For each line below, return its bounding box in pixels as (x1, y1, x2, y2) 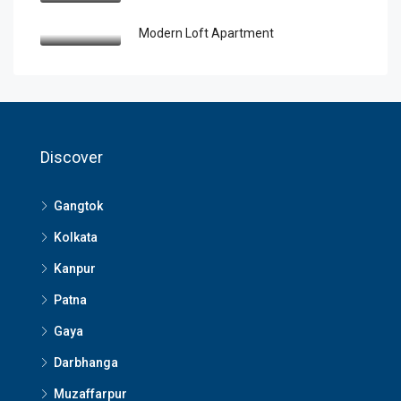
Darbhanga (54, 355, 118, 370)
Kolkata (54, 230, 98, 244)
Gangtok (54, 199, 103, 213)
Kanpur (54, 261, 96, 276)
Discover (40, 148, 103, 166)
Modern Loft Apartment (139, 26, 274, 40)
